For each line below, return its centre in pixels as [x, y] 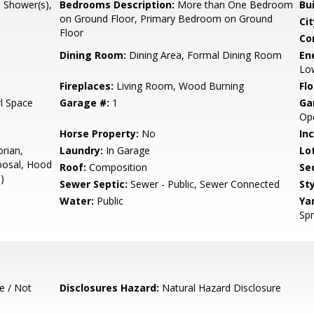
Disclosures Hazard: [110, 288]
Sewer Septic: [94, 184]
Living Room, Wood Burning [179, 86]
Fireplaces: [87, 86]
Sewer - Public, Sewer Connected [204, 184]
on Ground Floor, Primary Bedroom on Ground [166, 19]
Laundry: [82, 150]
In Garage [127, 150]
